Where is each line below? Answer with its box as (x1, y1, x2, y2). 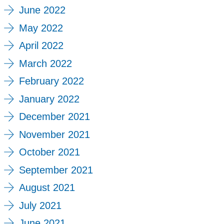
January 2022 (18, 93, 79, 104)
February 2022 (18, 75, 84, 87)
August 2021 (18, 182, 75, 193)
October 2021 (18, 146, 80, 158)
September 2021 (18, 164, 93, 175)
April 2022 (18, 40, 63, 51)
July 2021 (18, 199, 61, 211)
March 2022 (18, 57, 72, 69)
